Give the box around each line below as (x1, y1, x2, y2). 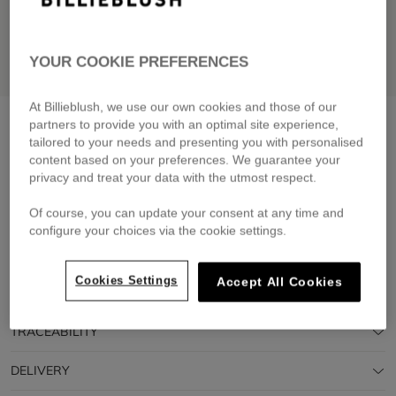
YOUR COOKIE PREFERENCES (29, 53, 249, 71)
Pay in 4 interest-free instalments (23, 177, 219, 193)
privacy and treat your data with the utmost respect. (29, 171, 317, 185)
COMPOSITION (11, 285, 98, 301)
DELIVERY (11, 362, 70, 378)
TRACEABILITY (11, 324, 98, 339)
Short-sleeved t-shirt (108, 115, 251, 133)
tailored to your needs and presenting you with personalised (29, 135, 364, 149)
